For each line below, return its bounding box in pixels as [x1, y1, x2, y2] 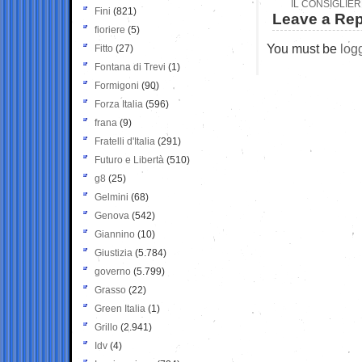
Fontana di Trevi [95, 61, 166, 73]
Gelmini [95, 191, 128, 203]
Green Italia [95, 302, 145, 314]
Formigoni [95, 79, 139, 91]
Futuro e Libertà [95, 154, 164, 166]
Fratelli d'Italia [95, 135, 155, 147]
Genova [95, 209, 129, 221]
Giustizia [95, 246, 133, 259]
